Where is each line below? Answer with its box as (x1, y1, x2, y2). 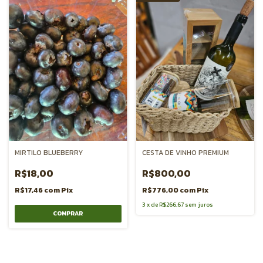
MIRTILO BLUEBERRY (15, 147, 83, 158)
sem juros (184, 200, 213, 209)
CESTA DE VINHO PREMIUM (141, 147, 229, 158)
